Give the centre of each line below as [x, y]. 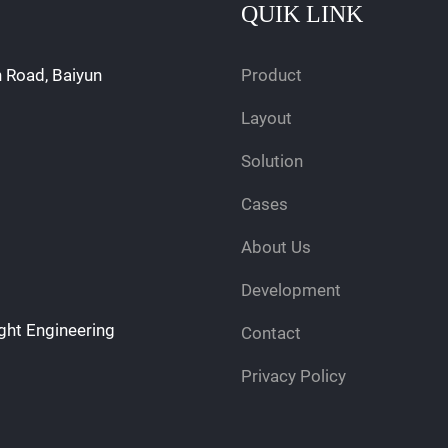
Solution [271, 160]
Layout [266, 117]
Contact [270, 332]
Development [290, 289]
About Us [275, 246]
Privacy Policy [293, 375]
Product [271, 74]
